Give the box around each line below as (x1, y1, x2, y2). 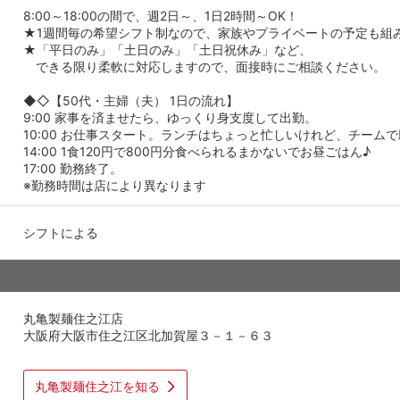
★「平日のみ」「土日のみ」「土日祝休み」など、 (23, 41, 312, 57)
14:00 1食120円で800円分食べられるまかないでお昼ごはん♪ (23, 143, 371, 159)
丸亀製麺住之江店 (23, 310, 123, 326)
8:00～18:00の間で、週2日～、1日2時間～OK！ (23, 7, 298, 23)
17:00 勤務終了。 (23, 160, 122, 176)
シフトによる (23, 224, 98, 240)
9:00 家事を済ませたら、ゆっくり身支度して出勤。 (23, 109, 317, 125)
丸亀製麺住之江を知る (35, 378, 160, 394)
